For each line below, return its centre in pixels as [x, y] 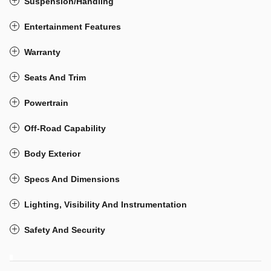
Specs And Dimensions [72, 179]
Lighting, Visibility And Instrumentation [106, 204]
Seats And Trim [55, 77]
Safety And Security [65, 230]
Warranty [42, 52]
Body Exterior [52, 153]
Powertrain [46, 103]
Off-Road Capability [65, 128]
